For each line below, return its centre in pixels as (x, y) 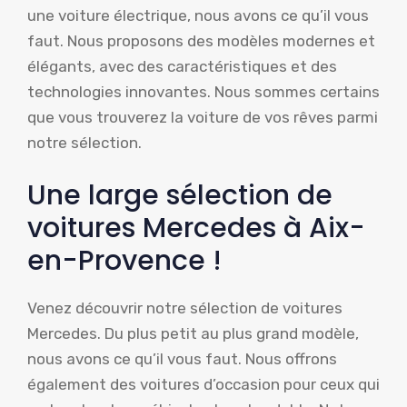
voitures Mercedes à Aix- (196, 228)
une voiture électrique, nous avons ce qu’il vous (198, 16)
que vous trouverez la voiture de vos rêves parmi (203, 118)
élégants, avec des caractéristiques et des (182, 67)
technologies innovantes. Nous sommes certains (203, 92)
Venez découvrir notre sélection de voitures (185, 308)
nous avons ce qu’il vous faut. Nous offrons (182, 358)
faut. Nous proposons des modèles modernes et (201, 41)
